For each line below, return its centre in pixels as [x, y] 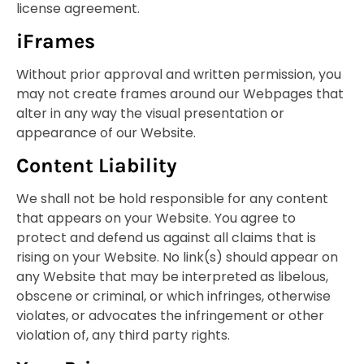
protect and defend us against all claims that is [166, 238]
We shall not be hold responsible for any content [172, 199]
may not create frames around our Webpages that [180, 94]
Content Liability [97, 166]
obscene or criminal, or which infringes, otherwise [173, 297]
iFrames [56, 41]
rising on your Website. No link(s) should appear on [177, 258]
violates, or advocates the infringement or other [170, 316]
